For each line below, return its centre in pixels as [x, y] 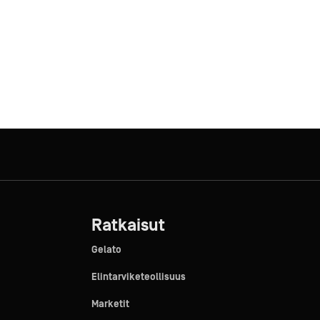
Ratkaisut [128, 225]
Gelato [106, 250]
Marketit [110, 304]
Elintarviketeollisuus [138, 277]
